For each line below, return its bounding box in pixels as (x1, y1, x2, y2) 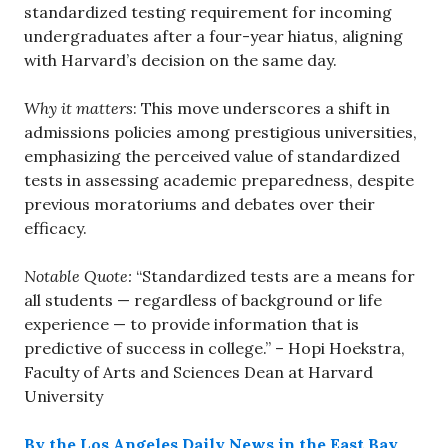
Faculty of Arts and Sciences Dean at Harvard (24, 361, 373, 382)
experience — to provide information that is (24, 313, 359, 334)
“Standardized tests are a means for (132, 265, 415, 286)
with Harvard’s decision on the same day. (24, 49, 337, 70)
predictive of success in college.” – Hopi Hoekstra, (24, 337, 405, 358)
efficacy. (24, 217, 87, 238)
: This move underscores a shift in (133, 97, 390, 118)
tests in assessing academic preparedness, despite (24, 169, 414, 190)
